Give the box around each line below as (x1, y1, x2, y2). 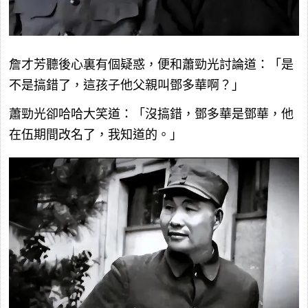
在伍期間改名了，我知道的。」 (9, 127, 182, 142)
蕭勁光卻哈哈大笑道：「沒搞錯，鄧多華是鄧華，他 (9, 107, 294, 121)
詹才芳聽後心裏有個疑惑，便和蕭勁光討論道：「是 (9, 57, 294, 71)
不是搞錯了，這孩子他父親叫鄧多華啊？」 (9, 78, 244, 92)
